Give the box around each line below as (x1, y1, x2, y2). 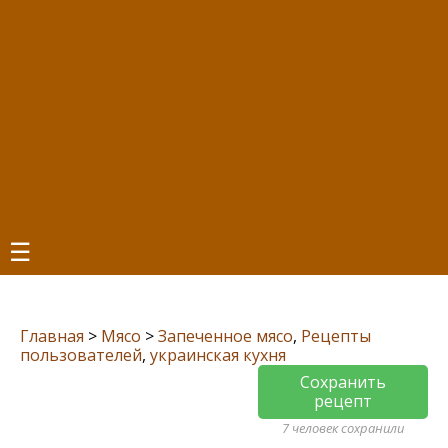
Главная (20, 325, 84, 347)
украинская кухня (150, 344, 286, 366)
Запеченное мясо (158, 325, 293, 347)
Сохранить (300, 371, 386, 393)
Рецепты (301, 325, 371, 347)
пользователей (20, 344, 142, 366)
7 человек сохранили (282, 419, 404, 437)
